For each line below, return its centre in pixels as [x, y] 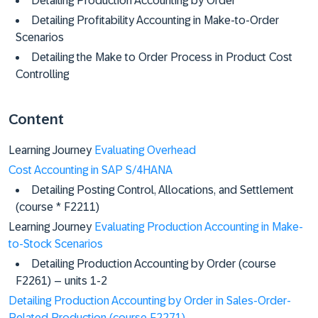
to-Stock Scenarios [56, 244]
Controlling [42, 74]
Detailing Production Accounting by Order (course [154, 264]
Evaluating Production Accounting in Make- [199, 227]
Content [36, 119]
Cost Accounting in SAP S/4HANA [91, 170]
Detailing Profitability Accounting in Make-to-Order [155, 20]
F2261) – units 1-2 [61, 281]
